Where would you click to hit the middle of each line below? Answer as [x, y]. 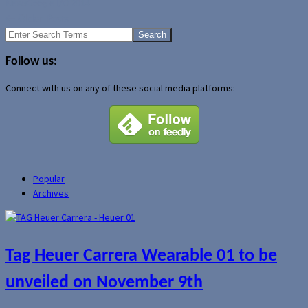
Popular [49, 178]
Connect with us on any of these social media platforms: [120, 88]
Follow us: [31, 61]
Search [19, 33]
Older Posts [42, 19]
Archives [51, 193]
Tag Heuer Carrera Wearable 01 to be [141, 256]
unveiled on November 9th [104, 283]
